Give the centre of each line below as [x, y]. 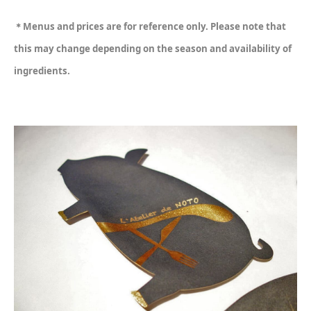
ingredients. [42, 70]
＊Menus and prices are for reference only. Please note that [150, 26]
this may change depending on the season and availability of [153, 48]
